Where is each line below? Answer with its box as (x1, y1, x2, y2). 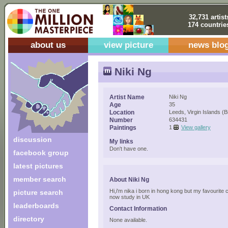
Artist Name (109, 94, 145, 100)
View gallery (181, 124, 211, 130)
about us (31, 40, 66, 50)
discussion (13, 135, 52, 144)
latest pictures (13, 162, 63, 170)
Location (109, 109, 134, 116)
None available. (109, 217, 147, 223)
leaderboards (13, 202, 59, 210)
